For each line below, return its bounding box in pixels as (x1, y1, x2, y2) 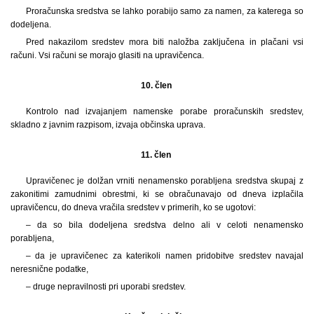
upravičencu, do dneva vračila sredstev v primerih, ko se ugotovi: (11, 202, 256, 212)
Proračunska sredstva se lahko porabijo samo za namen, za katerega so (25, 6, 303, 16)
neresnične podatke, (11, 264, 88, 274)
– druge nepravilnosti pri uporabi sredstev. (25, 281, 186, 292)
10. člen (140, 80, 174, 90)
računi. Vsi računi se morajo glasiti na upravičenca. (11, 50, 204, 60)
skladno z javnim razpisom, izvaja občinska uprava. (11, 119, 205, 130)
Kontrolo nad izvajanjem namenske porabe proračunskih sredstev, (25, 106, 303, 116)
